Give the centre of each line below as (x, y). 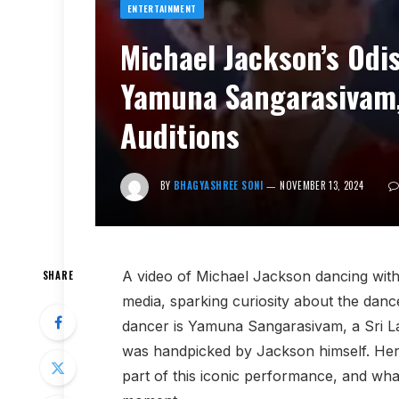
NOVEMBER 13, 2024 (322, 185)
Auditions (180, 134)
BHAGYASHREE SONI (219, 185)
